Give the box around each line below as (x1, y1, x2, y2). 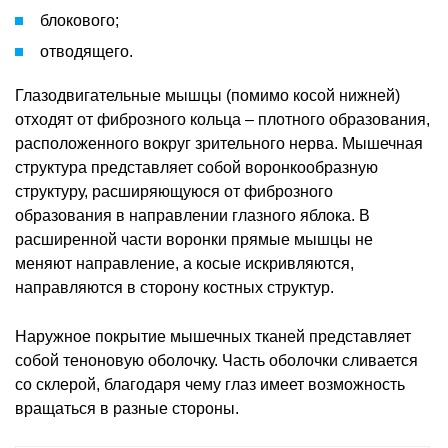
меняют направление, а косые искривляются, (15, 254, 354, 272)
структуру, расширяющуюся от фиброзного (15, 182, 333, 200)
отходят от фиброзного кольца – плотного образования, (15, 110, 430, 128)
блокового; (40, 11, 119, 29)
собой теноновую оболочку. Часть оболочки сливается (15, 351, 418, 369)
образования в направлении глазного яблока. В (15, 206, 370, 224)
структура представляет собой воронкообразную (15, 158, 378, 176)
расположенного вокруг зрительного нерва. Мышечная (15, 134, 423, 152)
